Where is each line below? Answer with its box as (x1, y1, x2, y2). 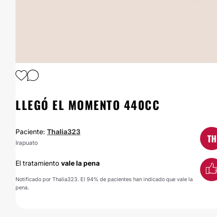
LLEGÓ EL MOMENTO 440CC (15, 96, 160, 113)
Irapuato (15, 139, 38, 146)
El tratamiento (15, 159, 61, 167)
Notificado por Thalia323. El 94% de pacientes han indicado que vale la (15, 176, 193, 183)
